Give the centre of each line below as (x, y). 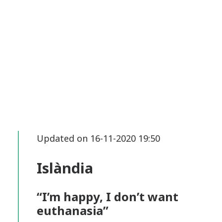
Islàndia (65, 168)
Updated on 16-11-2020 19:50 (98, 138)
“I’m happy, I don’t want (108, 196)
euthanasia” (73, 210)
